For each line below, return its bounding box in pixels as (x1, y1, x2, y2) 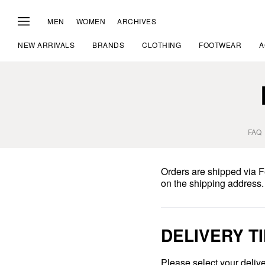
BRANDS (92, 40, 124, 50)
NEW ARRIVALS (18, 40, 75, 50)
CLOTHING (142, 40, 181, 50)
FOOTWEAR (199, 40, 241, 50)
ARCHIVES (117, 15, 156, 26)
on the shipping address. (161, 176, 264, 190)
